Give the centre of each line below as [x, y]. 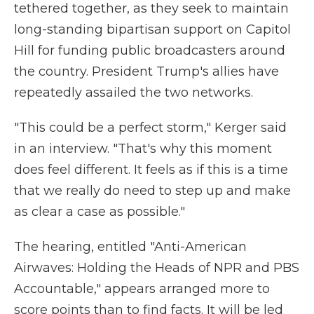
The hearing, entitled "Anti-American [130, 247]
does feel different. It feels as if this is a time [151, 170]
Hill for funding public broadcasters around [150, 50]
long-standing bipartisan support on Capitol [152, 29]
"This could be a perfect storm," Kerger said [150, 128]
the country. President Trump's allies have [146, 71]
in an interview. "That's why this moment [143, 149]
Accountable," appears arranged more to [142, 289]
